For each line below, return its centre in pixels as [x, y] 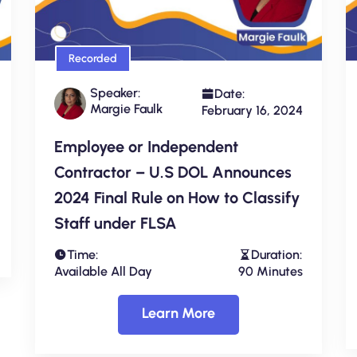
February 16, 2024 [252, 111]
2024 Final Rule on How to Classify [177, 198]
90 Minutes [271, 272]
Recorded [93, 59]
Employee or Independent [146, 147]
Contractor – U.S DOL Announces [173, 173]
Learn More [178, 314]
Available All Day [103, 272]
